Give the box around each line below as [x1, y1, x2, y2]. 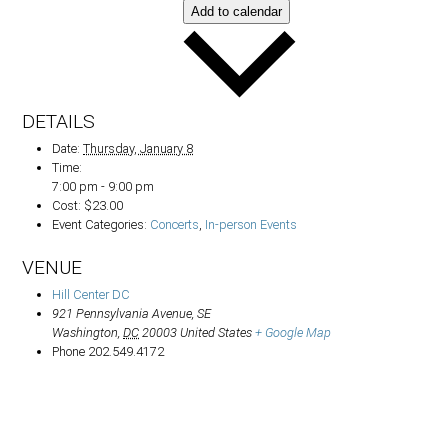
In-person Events [205, 217, 298, 233]
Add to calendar [191, 4, 283, 20]
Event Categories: [52, 217, 148, 233]
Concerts [150, 217, 200, 233]
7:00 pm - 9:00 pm [52, 179, 155, 195]
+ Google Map [255, 325, 332, 341]
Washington [52, 325, 119, 341]
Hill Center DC [52, 287, 131, 303]
